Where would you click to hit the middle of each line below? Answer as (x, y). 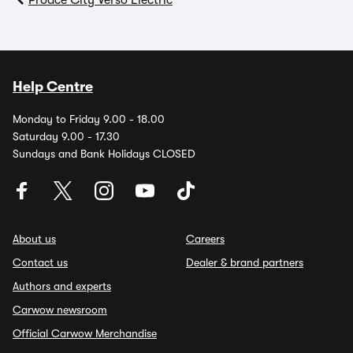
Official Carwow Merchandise (85, 333)
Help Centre (53, 87)
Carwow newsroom (60, 310)
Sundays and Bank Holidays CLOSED (104, 154)
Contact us (40, 262)
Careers (205, 239)
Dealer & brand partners (245, 262)
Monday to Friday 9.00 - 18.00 (89, 119)
